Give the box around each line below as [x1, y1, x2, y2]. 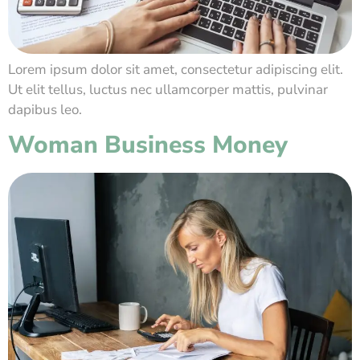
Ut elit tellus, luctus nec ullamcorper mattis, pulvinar [8, 80, 328, 99]
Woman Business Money [8, 129, 288, 162]
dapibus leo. [8, 100, 82, 119]
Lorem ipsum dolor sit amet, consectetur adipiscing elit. [8, 59, 343, 79]
